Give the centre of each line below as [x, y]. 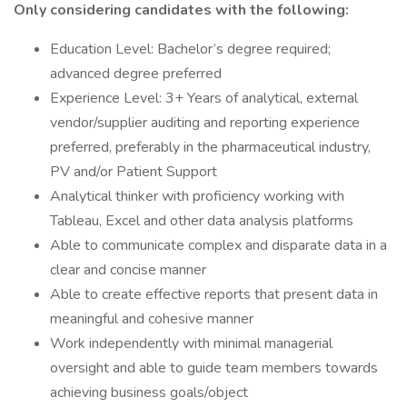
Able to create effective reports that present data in [214, 294]
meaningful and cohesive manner [152, 319]
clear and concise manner [128, 270]
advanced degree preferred [136, 74]
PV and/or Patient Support [134, 172]
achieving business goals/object [149, 392]
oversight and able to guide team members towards [214, 368]
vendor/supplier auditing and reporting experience [205, 123]
